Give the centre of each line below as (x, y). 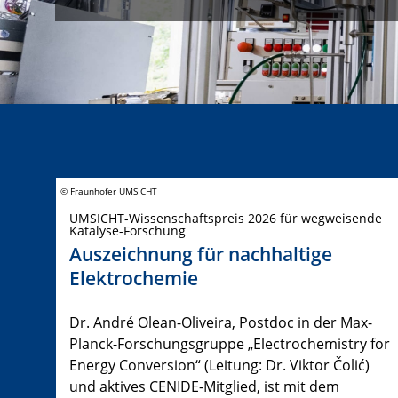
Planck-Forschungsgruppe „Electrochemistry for (230, 344)
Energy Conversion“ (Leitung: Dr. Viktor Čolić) (219, 366)
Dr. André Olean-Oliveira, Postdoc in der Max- (221, 323)
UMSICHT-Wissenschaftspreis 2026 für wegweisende (226, 218)
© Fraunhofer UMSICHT (108, 191)
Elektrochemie (134, 279)
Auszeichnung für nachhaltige (201, 255)
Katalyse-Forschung (127, 230)
